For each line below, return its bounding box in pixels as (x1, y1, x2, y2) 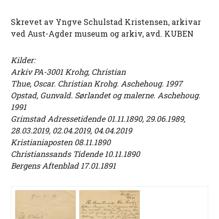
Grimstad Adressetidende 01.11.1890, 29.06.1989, (11, 113, 186, 124)
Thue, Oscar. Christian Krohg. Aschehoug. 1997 (11, 78, 183, 88)
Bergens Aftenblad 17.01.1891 (11, 160, 116, 171)
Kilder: (11, 54, 36, 65)
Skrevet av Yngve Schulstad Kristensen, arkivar (11, 16, 201, 27)
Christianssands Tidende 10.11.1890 (11, 148, 140, 159)
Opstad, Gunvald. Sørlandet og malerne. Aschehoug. (11, 89, 201, 100)
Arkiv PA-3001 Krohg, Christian (11, 66, 126, 77)
